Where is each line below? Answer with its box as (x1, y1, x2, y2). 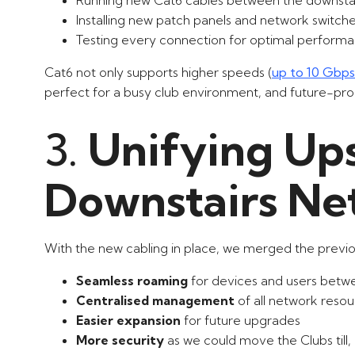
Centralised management (76, 292, 235, 308)
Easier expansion (76, 311, 181, 328)
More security (76, 331, 164, 348)
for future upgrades (181, 311, 300, 328)
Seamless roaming (76, 272, 188, 288)
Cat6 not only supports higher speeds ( (44, 63, 272, 80)
